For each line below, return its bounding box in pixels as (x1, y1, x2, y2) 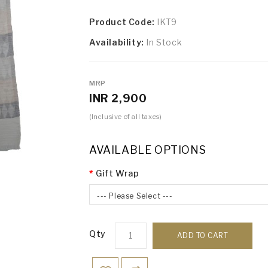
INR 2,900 (89, 92, 147, 105)
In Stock (146, 36, 182, 47)
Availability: (89, 36, 147, 47)
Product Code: (89, 16, 157, 27)
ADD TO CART (176, 230, 229, 240)
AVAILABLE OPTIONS (89, 143, 206, 156)
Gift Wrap (96, 167, 139, 178)
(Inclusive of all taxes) (89, 112, 162, 121)
